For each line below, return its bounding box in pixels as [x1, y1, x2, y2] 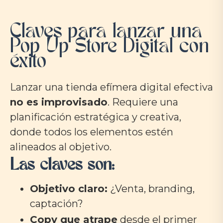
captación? [30, 198, 83, 210]
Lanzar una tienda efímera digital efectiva [10, 81, 213, 94]
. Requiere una [108, 96, 178, 109]
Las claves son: [10, 157, 114, 175]
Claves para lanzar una [10, 22, 202, 43]
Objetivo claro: [30, 183, 108, 195]
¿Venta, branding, [108, 183, 195, 195]
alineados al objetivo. [10, 141, 111, 153]
